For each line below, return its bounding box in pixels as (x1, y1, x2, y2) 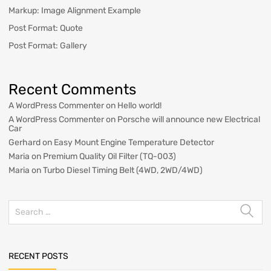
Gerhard (8, 137, 41, 148)
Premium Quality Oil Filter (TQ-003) (43, 151, 176, 162)
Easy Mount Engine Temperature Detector (54, 137, 214, 148)
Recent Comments (8, 80, 136, 98)
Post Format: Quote (8, 22, 83, 33)
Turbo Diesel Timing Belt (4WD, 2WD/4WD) (43, 165, 203, 175)
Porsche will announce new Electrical (117, 114, 260, 125)
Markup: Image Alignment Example (8, 5, 141, 16)
